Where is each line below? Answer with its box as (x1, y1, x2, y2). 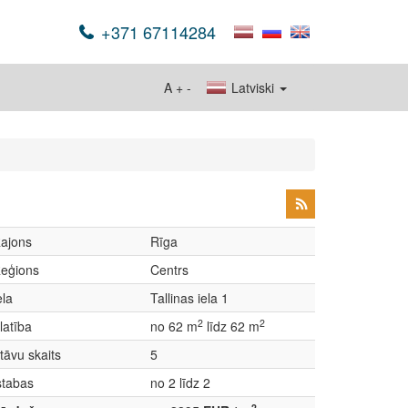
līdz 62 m (203, 317, 260, 335)
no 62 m (150, 317, 198, 335)
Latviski (228, 78, 278, 97)
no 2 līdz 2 (150, 373, 210, 392)
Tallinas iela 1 (150, 289, 229, 307)
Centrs (150, 260, 189, 279)
